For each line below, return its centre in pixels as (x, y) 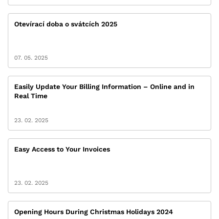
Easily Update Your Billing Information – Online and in (104, 87)
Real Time (31, 96)
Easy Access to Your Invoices (62, 149)
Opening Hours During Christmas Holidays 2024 (94, 212)
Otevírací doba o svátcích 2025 (66, 24)
